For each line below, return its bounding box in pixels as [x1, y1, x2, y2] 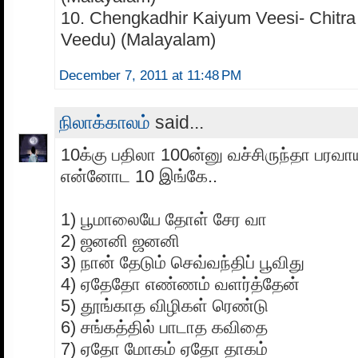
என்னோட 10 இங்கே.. [61, 166, 217, 187]
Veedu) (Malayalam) [61, 30, 216, 50]
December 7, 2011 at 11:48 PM [59, 68, 241, 84]
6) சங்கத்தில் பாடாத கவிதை [61, 317, 268, 338]
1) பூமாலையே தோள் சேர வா [61, 209, 267, 230]
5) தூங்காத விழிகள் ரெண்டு [61, 296, 268, 316]
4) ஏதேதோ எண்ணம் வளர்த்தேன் [61, 274, 300, 295]
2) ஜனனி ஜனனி [61, 231, 180, 252]
